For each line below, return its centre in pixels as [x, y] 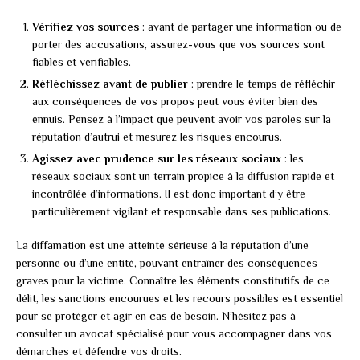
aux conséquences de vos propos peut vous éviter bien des [175, 102]
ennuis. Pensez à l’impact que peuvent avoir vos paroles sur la [182, 119]
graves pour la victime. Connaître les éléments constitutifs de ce [173, 281]
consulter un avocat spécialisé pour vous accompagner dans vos [174, 334]
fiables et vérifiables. [82, 62]
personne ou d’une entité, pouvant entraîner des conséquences [167, 263]
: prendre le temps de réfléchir [262, 84]
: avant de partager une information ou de [240, 27]
